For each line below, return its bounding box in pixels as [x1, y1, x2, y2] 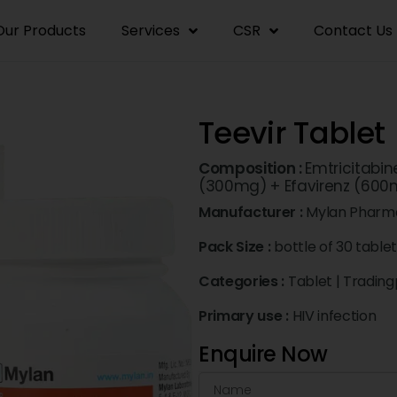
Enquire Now [198, 339, 328, 369]
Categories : [198, 271, 288, 292]
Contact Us [314, 19, 393, 41]
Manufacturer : [198, 202, 307, 222]
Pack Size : [198, 237, 275, 257]
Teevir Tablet [198, 112, 385, 154]
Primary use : [198, 306, 292, 326]
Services [121, 19, 180, 41]
